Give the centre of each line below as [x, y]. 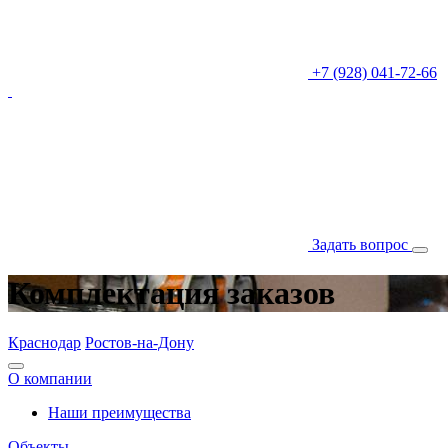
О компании [50, 378]
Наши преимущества [119, 412]
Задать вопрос [362, 244]
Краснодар [44, 342]
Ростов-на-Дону [139, 342]
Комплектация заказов [171, 293]
